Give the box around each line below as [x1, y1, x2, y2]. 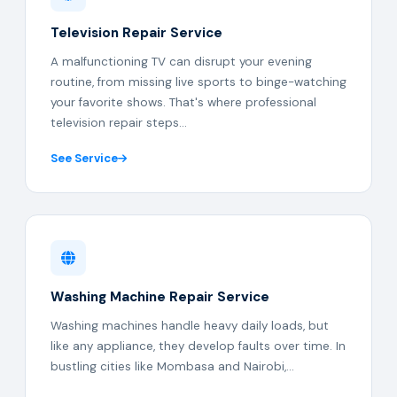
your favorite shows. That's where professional [51, 95, 316, 110]
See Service [51, 151, 118, 166]
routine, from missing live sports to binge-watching [51, 74, 346, 90]
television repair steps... [51, 115, 187, 130]
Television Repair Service [51, 24, 222, 42]
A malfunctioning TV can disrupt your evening [51, 54, 312, 69]
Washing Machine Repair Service [51, 288, 269, 306]
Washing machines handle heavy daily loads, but [51, 318, 329, 333]
